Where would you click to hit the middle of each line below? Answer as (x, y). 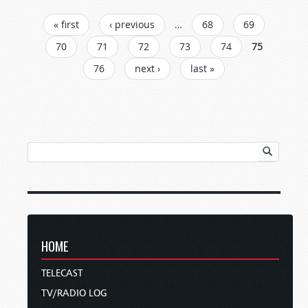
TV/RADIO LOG (74, 293)
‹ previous (132, 24)
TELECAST (62, 273)
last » (202, 68)
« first (66, 24)
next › (147, 68)
